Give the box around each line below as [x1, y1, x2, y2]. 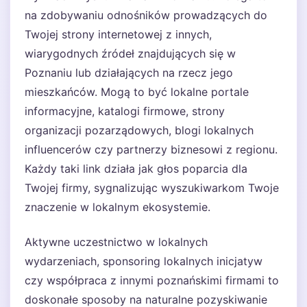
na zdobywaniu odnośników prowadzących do [25, 8, 267, 22]
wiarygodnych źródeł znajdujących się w [25, 47, 236, 60]
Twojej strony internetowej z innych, [25, 27, 212, 41]
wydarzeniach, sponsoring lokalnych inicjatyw [25, 254, 262, 268]
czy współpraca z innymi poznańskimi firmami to [25, 273, 279, 287]
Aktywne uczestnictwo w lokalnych [25, 235, 208, 249]
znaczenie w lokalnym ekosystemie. [25, 200, 210, 214]
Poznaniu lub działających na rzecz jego [25, 66, 233, 79]
